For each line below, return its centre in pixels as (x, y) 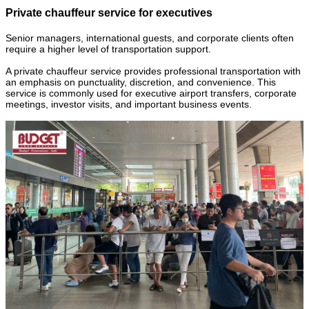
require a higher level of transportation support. (108, 49)
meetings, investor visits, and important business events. (129, 104)
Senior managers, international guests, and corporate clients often (150, 38)
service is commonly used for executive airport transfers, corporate (151, 93)
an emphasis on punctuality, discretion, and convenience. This (141, 82)
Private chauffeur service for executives (109, 13)
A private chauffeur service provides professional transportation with (153, 71)
